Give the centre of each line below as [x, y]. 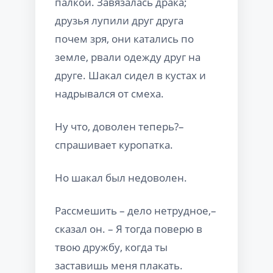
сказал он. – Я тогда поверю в [129, 229]
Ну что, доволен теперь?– [119, 126]
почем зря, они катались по [124, 38]
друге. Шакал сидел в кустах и [130, 75]
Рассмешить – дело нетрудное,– [136, 210]
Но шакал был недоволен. [121, 177]
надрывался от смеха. [109, 93]
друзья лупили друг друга [119, 20]
